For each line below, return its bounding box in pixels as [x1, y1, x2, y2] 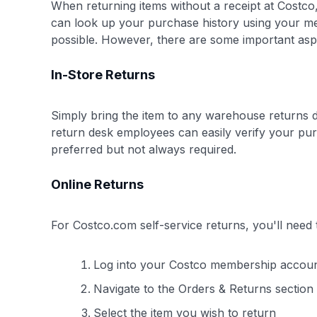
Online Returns [51, 176, 144, 192]
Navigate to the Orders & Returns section [93, 281, 313, 296]
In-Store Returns [51, 67, 155, 82]
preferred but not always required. [51, 142, 236, 156]
